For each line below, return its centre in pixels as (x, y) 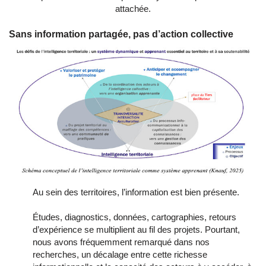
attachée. (133, 9)
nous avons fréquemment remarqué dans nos (121, 242)
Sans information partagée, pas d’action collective (121, 34)
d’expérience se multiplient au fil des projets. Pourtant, (136, 229)
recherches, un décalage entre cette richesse (120, 254)
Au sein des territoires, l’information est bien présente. (136, 192)
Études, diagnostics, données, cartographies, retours (134, 217)
